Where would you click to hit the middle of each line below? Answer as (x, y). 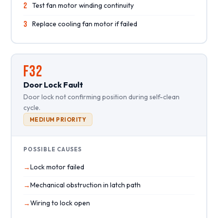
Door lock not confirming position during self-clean (101, 97)
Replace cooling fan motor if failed (84, 24)
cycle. (32, 107)
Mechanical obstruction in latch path (85, 185)
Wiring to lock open (60, 203)
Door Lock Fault (53, 84)
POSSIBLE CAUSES (52, 149)
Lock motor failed (57, 167)
